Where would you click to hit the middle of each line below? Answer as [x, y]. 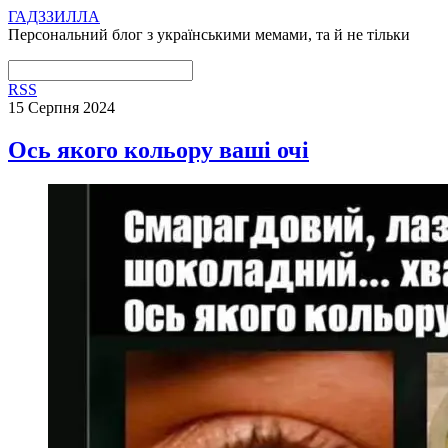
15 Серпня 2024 [61, 107]
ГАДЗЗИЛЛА [54, 16]
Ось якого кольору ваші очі [158, 149]
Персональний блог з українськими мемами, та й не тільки [209, 34]
